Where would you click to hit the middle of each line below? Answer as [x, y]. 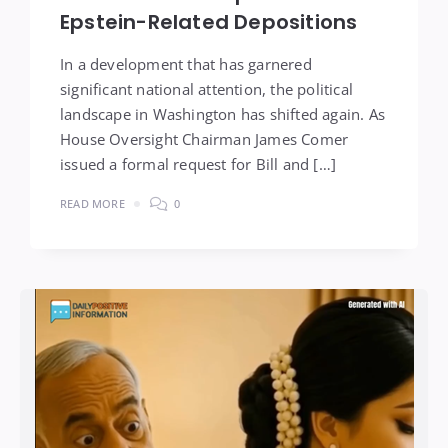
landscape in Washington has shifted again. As [223, 114]
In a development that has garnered [186, 64]
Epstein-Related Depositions [209, 22]
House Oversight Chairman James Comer [204, 139]
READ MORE [92, 203]
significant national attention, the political [206, 89]
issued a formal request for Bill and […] [198, 164]
